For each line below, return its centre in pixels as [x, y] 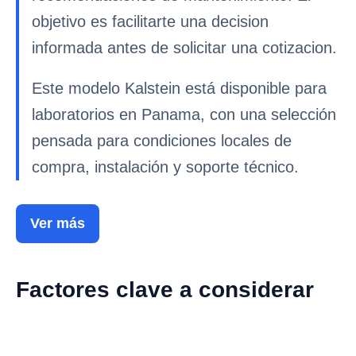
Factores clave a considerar [165, 290]
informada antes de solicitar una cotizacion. [184, 48]
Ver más [58, 223]
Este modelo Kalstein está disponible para [179, 88]
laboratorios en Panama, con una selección [184, 114]
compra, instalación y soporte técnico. [165, 167]
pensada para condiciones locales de [162, 141]
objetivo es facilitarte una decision [150, 21]
